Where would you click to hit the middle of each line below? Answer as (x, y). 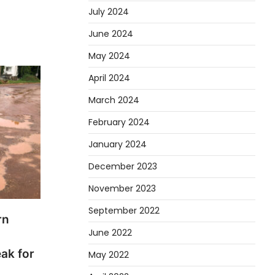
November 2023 (122, 188)
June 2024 (111, 33)
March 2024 (114, 100)
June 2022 (110, 232)
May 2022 (109, 254)
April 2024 (109, 78)
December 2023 (123, 166)
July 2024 (109, 11)
